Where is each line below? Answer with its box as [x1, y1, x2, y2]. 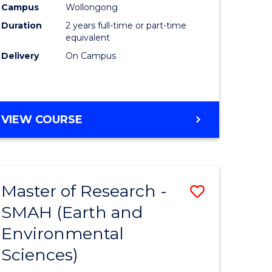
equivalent [66, 32, 110, 44]
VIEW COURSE [1, 113, 83, 127]
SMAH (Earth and [1, 202, 143, 223]
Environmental [1, 223, 124, 244]
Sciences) [1, 245, 79, 265]
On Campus [66, 50, 117, 62]
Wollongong [66, 2, 118, 13]
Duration [1, 20, 42, 32]
